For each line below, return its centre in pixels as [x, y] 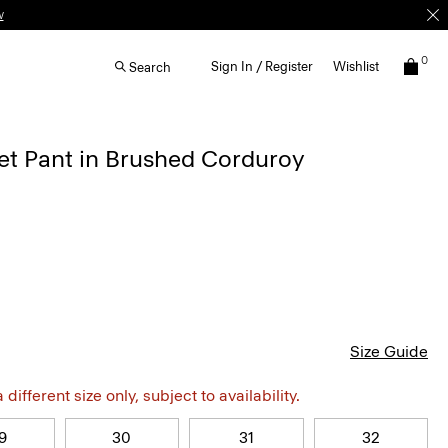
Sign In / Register [262, 66]
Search [150, 67]
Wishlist [356, 66]
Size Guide [389, 351]
